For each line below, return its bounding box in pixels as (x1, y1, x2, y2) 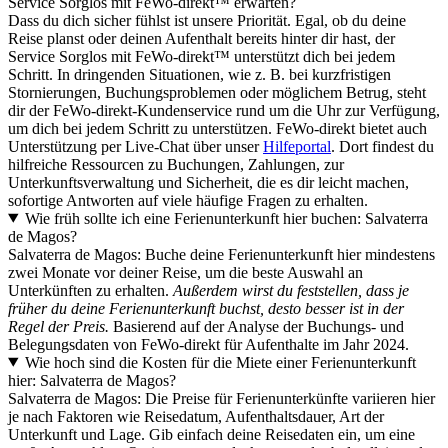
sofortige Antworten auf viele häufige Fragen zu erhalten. (8, 191, 368, 209)
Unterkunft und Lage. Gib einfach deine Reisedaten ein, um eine (8, 425, 415, 443)
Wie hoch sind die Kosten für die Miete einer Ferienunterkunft (24, 353, 416, 371)
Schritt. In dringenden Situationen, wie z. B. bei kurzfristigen (8, 65, 391, 83)
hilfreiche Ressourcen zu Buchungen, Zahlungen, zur (8, 155, 344, 173)
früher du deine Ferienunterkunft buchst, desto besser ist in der (8, 299, 404, 317)
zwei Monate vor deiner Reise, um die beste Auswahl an (8, 263, 363, 281)
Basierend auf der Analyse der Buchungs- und (113, 317, 404, 335)
